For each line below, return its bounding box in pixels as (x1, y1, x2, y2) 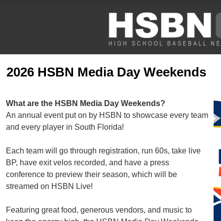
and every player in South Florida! (6, 123, 124, 131)
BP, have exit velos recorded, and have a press (6, 158, 169, 167)
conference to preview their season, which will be (6, 170, 177, 179)
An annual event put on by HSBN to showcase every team (6, 111, 208, 119)
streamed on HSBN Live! (6, 182, 93, 190)
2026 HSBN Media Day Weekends (6, 65, 206, 79)
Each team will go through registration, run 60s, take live (6, 147, 201, 155)
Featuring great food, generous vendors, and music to (6, 206, 192, 214)
